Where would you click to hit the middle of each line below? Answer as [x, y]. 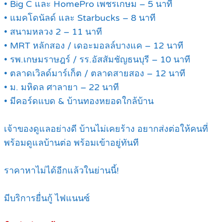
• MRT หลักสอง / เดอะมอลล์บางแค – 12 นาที [94, 46]
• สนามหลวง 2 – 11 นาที [53, 32]
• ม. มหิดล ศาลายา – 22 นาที [61, 87]
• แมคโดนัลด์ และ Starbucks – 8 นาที [80, 18]
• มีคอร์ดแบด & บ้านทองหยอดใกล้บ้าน [79, 101]
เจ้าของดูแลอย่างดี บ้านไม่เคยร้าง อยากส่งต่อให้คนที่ [106, 129]
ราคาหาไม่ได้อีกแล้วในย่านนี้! [61, 171]
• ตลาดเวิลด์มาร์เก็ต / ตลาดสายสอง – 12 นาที [95, 74]
